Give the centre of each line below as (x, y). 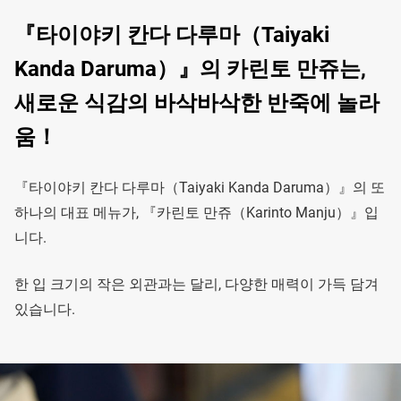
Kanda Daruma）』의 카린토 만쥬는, (190, 69)
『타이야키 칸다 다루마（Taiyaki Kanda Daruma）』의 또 (200, 188)
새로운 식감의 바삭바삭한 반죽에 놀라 (197, 103)
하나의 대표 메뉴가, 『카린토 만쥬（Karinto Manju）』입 (196, 213)
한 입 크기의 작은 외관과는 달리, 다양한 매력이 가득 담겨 (196, 285)
